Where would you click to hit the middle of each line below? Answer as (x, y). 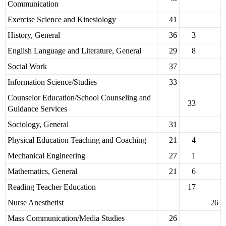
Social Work (27, 67)
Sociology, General (38, 125)
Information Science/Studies (52, 82)
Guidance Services (37, 109)
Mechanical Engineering (46, 156)
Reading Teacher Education (52, 187)
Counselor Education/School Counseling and (79, 98)
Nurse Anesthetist (36, 203)
